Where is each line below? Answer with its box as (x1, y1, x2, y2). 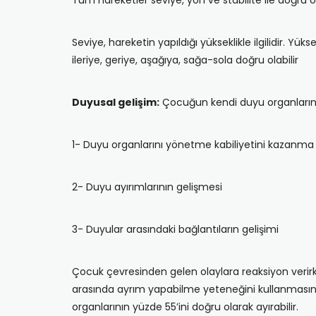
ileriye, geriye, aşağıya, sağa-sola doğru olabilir (72, 53, 298, 67)
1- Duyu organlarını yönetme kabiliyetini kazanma (72, 138, 314, 152)
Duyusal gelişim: (72, 95, 159, 109)
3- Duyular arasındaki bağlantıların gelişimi (72, 222, 279, 236)
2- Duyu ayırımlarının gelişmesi (72, 180, 222, 194)
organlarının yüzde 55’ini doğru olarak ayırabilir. (72, 300, 298, 314)
